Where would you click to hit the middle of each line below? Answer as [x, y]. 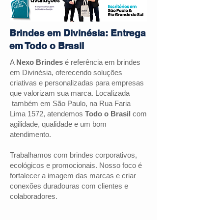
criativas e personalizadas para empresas [77, 83]
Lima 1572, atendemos [47, 114]
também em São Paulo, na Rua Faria [70, 103]
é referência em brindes [102, 62]
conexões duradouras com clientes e [69, 186]
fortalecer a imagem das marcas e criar [73, 176]
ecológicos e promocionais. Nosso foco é [76, 165]
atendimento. [30, 134]
